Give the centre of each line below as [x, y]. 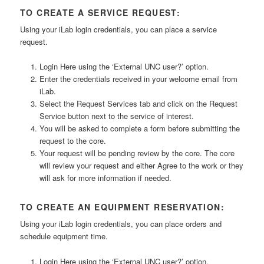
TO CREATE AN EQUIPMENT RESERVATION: [123, 207]
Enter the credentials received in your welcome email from [138, 79]
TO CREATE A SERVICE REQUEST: [100, 13]
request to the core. [72, 141]
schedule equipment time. [64, 236]
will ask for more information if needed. [105, 178]
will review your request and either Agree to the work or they [141, 166]
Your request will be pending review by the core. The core [137, 153]
